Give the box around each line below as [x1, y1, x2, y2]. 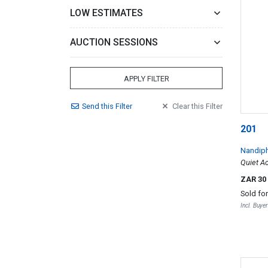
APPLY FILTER [123, 74, 169, 83]
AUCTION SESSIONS [70, 36, 158, 48]
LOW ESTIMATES [70, 7, 143, 19]
